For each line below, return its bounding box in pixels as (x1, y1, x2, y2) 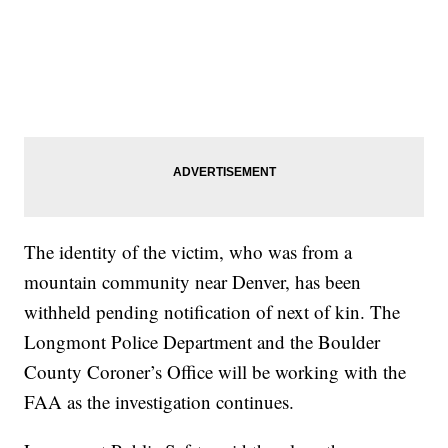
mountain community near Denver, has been (24, 269, 362, 295)
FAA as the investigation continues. (24, 389, 295, 415)
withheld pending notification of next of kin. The (24, 299, 401, 325)
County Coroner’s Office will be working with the (24, 359, 407, 385)
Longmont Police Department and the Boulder (24, 329, 381, 355)
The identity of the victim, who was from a (24, 239, 353, 265)
